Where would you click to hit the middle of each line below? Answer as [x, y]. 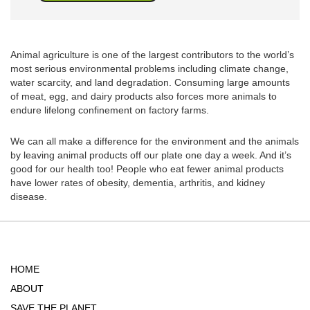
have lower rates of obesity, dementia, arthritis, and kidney [138, 182]
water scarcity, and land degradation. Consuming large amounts [150, 82]
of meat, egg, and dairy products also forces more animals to [144, 96]
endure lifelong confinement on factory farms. [110, 110]
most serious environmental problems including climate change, [149, 68]
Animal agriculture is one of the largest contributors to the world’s [152, 54]
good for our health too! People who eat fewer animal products [147, 168]
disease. [29, 196]
